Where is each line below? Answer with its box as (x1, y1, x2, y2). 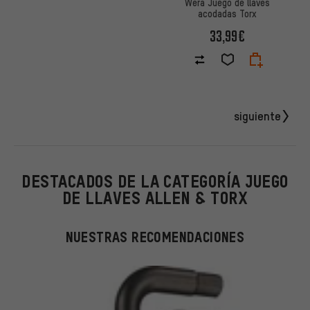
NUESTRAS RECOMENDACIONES (65, 228, 245, 245)
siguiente (234, 108, 281, 124)
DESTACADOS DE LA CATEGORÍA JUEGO (21, 172, 289, 191)
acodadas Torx (198, 6, 257, 19)
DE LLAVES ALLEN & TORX (62, 188, 248, 208)
